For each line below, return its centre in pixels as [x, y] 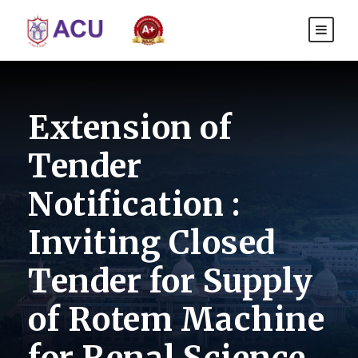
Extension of [130, 128]
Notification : [134, 205]
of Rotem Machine [176, 320]
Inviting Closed [152, 243]
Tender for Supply [171, 282]
